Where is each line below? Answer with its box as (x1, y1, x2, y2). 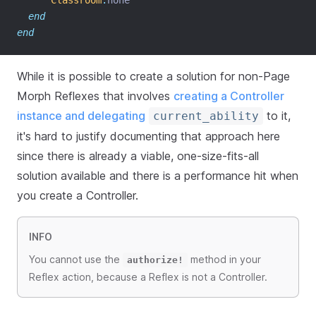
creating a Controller (174, 89, 284, 103)
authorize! (127, 255, 183, 265)
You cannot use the (29, 253, 123, 265)
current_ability (153, 109, 259, 123)
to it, (263, 109, 291, 123)
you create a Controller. (17, 188, 138, 202)
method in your (188, 253, 261, 265)
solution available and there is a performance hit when (17, 169, 298, 183)
